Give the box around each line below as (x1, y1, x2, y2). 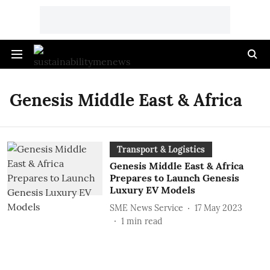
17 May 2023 (194, 202, 242, 213)
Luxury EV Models (109, 184, 195, 196)
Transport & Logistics (116, 144, 205, 155)
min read (126, 216, 162, 227)
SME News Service (109, 202, 183, 213)
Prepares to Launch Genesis (109, 172, 239, 184)
